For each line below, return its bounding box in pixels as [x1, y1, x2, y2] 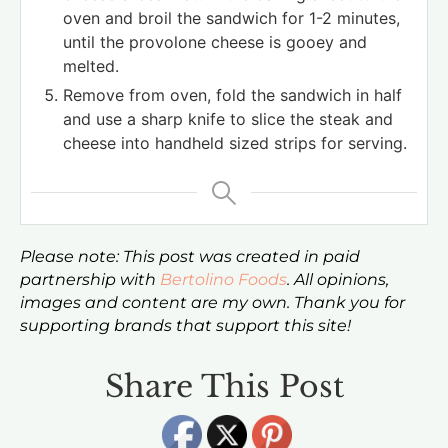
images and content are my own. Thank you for [20, 293, 405, 312]
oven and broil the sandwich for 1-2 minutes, [63, 8, 400, 28]
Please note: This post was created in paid [20, 247, 360, 266]
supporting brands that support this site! [20, 316, 351, 335]
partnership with [20, 270, 160, 289]
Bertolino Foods [160, 270, 287, 289]
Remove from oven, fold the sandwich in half [63, 85, 402, 105]
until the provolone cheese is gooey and [63, 32, 367, 52]
